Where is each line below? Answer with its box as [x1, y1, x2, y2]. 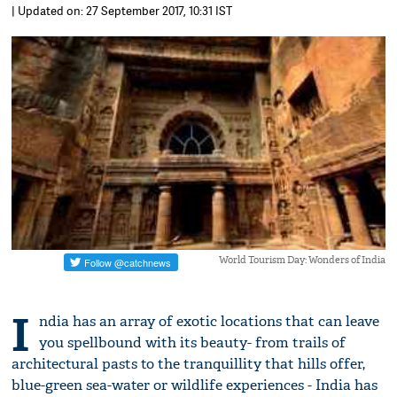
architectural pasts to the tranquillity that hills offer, [12, 354, 366, 374]
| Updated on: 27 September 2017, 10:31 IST [12, 3, 233, 19]
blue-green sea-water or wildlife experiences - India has [12, 376, 378, 395]
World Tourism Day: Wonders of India [218, 253, 385, 267]
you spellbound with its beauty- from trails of [39, 333, 346, 353]
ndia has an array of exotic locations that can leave [39, 312, 380, 331]
